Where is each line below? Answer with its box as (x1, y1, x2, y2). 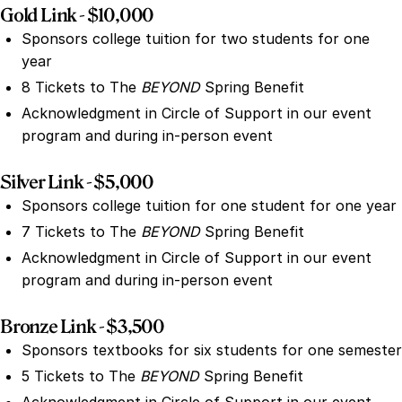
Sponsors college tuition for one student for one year (22, 197, 397, 215)
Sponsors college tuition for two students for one (22, 30, 370, 48)
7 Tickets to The (22, 223, 141, 241)
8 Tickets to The (22, 78, 141, 97)
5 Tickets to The (22, 367, 140, 386)
